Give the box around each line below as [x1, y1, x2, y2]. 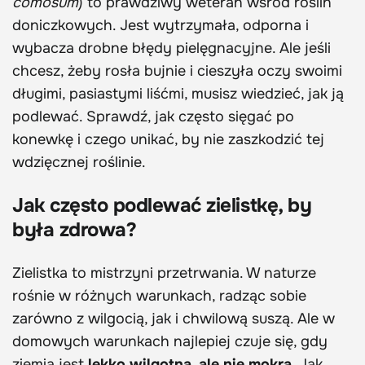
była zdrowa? [12, 218, 137, 243]
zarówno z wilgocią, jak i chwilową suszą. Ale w [12, 310, 335, 328]
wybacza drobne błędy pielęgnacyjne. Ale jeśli [12, 39, 331, 58]
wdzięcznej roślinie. [12, 153, 146, 172]
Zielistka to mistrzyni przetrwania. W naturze [12, 264, 316, 283]
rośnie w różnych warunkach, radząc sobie [12, 287, 306, 306]
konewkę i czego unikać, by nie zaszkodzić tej [12, 130, 324, 149]
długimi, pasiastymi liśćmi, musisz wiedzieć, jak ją [12, 85, 344, 103]
